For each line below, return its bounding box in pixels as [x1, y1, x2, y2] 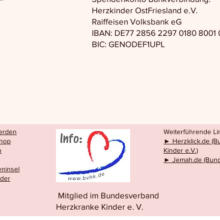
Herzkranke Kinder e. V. [56, 202, 143, 211]
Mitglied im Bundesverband [56, 191, 161, 200]
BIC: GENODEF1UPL [91, 39, 165, 49]
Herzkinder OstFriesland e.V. [91, 5, 198, 15]
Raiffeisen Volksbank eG [91, 17, 182, 26]
